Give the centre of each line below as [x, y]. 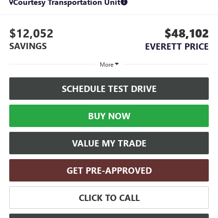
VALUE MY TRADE [109, 143]
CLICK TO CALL [109, 197]
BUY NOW [109, 116]
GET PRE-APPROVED [109, 170]
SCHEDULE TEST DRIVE [109, 88]
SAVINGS [28, 45]
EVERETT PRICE [177, 46]
